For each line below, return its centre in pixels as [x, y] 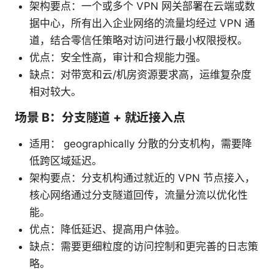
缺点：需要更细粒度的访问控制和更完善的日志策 [144, 247]
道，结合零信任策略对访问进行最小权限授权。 [139, 41]
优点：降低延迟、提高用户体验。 [107, 230]
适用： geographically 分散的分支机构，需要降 [141, 144]
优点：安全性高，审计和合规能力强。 [118, 58]
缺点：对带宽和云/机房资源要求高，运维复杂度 [140, 75]
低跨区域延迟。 [66, 161]
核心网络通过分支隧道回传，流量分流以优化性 [139, 195]
